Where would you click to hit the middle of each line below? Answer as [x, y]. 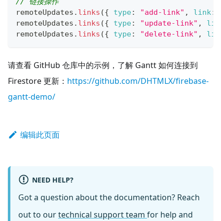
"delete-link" [169, 34]
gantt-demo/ [32, 96]
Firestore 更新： [37, 81]
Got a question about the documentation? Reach [109, 197]
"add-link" [162, 12]
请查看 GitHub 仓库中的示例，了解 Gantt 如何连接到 [103, 65]
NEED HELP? [53, 180]
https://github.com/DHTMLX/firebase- [138, 81]
